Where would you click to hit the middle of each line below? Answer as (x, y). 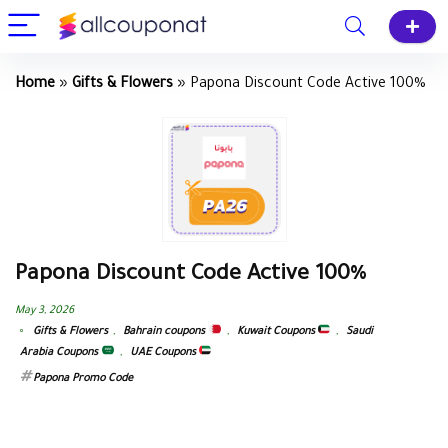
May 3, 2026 (44, 311)
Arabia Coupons (60, 353)
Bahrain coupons (165, 332)
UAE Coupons (164, 353)
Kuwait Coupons (277, 332)
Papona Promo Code (83, 379)
